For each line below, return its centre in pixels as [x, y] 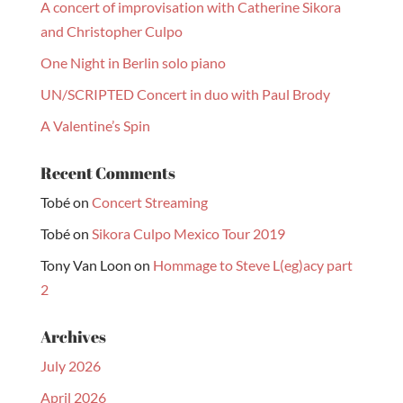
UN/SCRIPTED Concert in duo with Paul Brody [185, 94]
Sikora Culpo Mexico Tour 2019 [188, 233]
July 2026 [70, 366]
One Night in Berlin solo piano [133, 63]
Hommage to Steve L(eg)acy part [252, 265]
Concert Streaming [149, 202]
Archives [73, 336]
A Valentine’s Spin [95, 125]
